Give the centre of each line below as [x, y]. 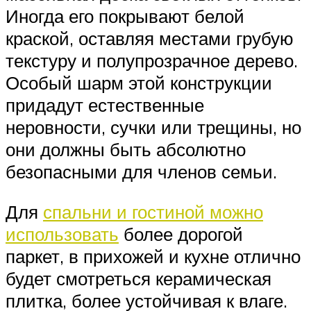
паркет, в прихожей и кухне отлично [153, 256]
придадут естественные [105, 105]
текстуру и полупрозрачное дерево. [152, 61]
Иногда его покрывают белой [125, 16]
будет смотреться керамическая [138, 278]
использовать [62, 234]
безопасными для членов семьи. [141, 172]
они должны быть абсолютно [126, 150]
